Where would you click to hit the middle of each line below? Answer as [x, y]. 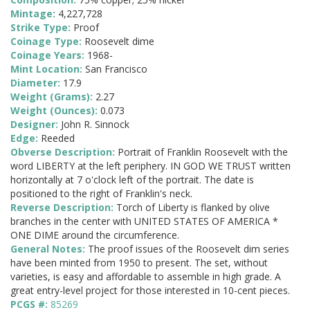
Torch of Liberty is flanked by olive [193, 208]
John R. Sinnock [95, 125]
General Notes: [49, 249]
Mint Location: [48, 69]
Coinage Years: [49, 55]
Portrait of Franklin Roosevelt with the [203, 152]
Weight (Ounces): [55, 111]
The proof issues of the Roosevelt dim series [189, 249]
